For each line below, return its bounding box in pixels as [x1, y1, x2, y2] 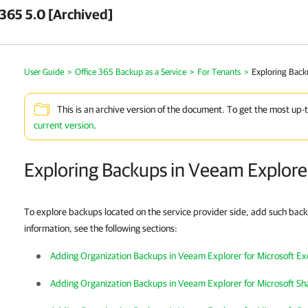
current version [34, 120, 93, 131]
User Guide [24, 67, 64, 77]
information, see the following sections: [24, 223, 177, 234]
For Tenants [197, 67, 241, 77]
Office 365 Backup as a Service [75, 67, 186, 77]
